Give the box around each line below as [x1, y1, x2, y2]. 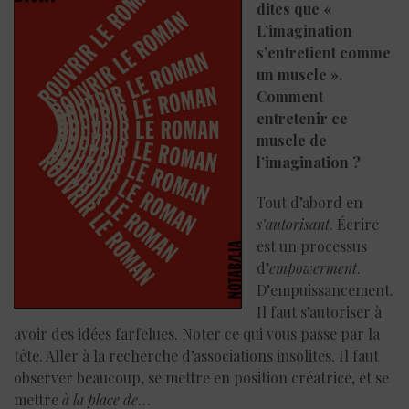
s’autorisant [257, 214, 330, 234]
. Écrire [330, 214, 379, 234]
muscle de [257, 130, 327, 150]
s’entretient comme [257, 42, 391, 62]
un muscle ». [257, 64, 342, 84]
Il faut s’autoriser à [257, 301, 382, 321]
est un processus [257, 236, 367, 256]
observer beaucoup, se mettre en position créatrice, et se [14, 367, 389, 387]
